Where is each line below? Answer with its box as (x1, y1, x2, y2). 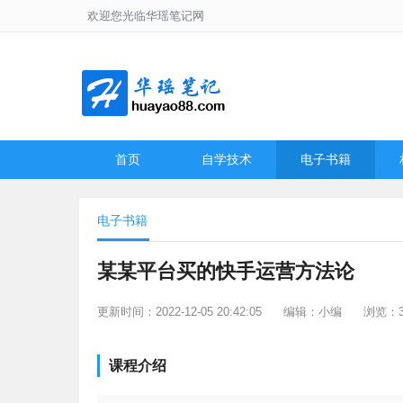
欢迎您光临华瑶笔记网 (87, 9, 204, 22)
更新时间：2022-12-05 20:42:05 (97, 305, 262, 318)
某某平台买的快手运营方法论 (97, 260, 354, 282)
